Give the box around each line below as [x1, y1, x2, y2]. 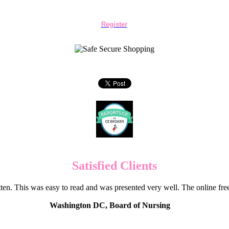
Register [101, 20, 127, 28]
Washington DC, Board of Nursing [49, 200, 170, 210]
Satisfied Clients [72, 158, 157, 172]
